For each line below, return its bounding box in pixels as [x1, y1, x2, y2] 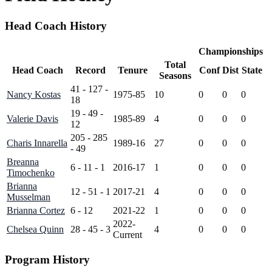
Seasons [159, 70, 191, 81]
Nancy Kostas [7, 89, 61, 100]
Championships [199, 46, 263, 56]
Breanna [7, 156, 39, 167]
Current [113, 229, 142, 240]
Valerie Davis [7, 113, 58, 124]
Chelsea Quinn [7, 223, 64, 234]
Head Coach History [5, 19, 107, 32]
